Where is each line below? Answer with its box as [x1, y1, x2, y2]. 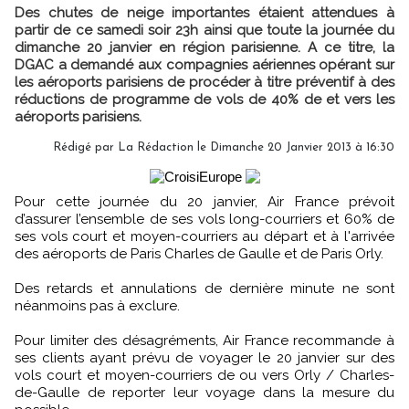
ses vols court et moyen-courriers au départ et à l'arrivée [15, 228, 394, 245]
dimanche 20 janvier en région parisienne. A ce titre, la [15, 39, 394, 56]
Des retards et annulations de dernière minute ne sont [15, 280, 394, 297]
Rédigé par [53, 142, 118, 153]
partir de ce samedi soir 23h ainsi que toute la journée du [15, 22, 394, 38]
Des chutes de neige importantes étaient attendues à [15, 5, 394, 21]
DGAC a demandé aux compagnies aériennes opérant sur [15, 57, 394, 73]
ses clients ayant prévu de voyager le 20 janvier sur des [15, 350, 394, 366]
